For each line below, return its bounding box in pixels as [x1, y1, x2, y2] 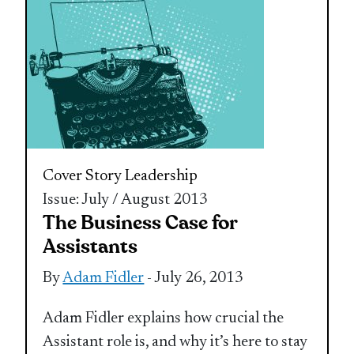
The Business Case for [43, 209, 238, 236]
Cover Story [43, 168, 122, 184]
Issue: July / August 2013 [43, 191, 209, 208]
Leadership [125, 168, 198, 184]
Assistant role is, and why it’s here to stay [43, 333, 308, 350]
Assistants [43, 233, 138, 260]
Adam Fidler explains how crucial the [43, 310, 284, 326]
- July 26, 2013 [144, 269, 244, 286]
